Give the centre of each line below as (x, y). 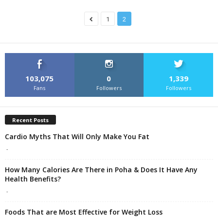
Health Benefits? (33, 179)
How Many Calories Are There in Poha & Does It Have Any (101, 170)
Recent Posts (30, 120)
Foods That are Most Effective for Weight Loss (84, 212)
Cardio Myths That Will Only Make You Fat (77, 137)
